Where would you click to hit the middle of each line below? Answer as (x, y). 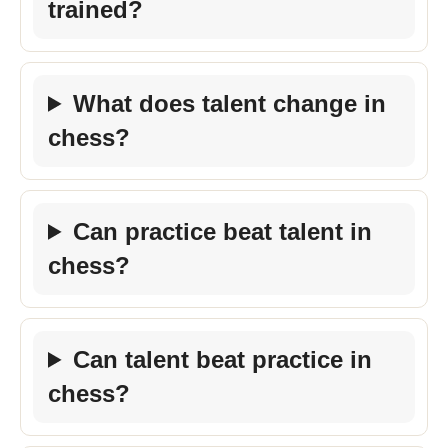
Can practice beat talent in (223, 231)
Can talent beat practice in (223, 359)
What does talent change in (230, 103)
